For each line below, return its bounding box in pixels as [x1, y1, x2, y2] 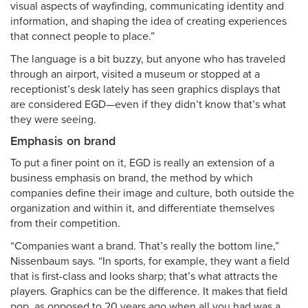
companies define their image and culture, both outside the [10, 186, 294, 200]
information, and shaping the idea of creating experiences [10, 14, 287, 28]
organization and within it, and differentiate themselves [10, 201, 274, 215]
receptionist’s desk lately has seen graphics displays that [10, 82, 280, 96]
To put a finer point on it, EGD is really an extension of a [10, 156, 274, 170]
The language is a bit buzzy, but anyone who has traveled [10, 52, 285, 66]
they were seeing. [10, 113, 96, 126]
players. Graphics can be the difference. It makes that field [10, 285, 287, 298]
